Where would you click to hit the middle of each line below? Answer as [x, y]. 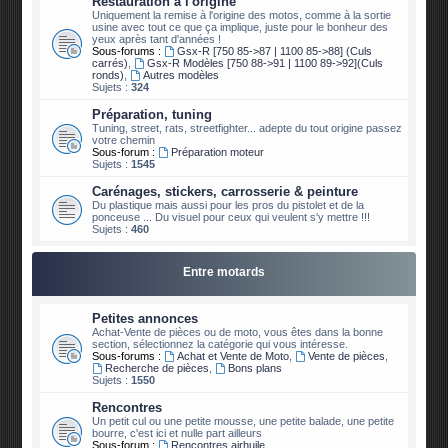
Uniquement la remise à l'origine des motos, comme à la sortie [242, 15]
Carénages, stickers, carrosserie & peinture [225, 192]
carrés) [110, 63]
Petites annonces [145, 319]
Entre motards [224, 272]
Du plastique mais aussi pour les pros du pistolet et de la [228, 205]
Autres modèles [181, 75]
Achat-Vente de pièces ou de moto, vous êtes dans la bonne [238, 332]
